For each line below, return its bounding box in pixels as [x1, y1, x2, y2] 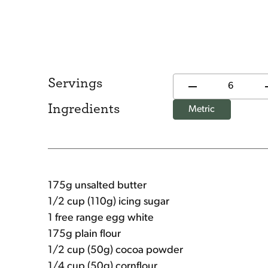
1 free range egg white [48, 212, 154, 224]
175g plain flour [48, 229, 121, 240]
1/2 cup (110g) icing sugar [48, 196, 169, 208]
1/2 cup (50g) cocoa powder [48, 245, 183, 256]
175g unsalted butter [48, 180, 147, 191]
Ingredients [48, 102, 120, 116]
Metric [188, 105, 215, 114]
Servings [48, 76, 102, 90]
